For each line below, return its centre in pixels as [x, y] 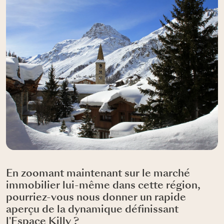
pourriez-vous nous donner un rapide [96, 198]
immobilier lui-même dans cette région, [103, 186]
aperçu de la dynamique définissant [92, 210]
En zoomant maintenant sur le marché [98, 174]
